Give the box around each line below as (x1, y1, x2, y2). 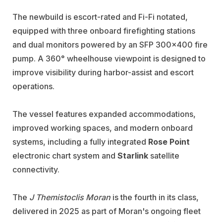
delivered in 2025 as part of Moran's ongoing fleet (12, 206, 201, 217)
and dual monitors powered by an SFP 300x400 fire (12, 40, 208, 50)
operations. (12, 81, 55, 92)
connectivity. (12, 165, 59, 175)
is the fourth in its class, (111, 192, 199, 203)
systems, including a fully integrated (12, 137, 148, 147)
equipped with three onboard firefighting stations (12, 26, 195, 36)
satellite (148, 151, 179, 161)
